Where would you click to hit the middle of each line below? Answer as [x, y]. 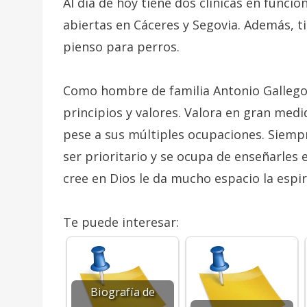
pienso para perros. [121, 47]
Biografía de [123, 292]
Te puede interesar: [121, 222]
